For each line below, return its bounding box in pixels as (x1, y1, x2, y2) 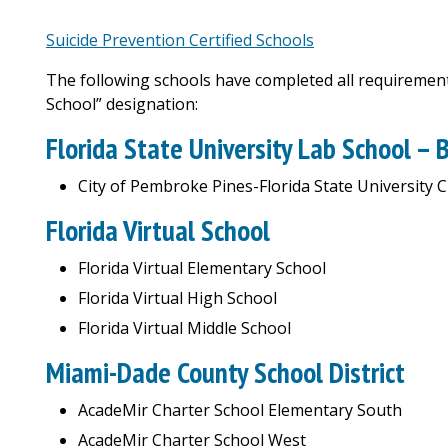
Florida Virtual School (46, 212, 270, 249)
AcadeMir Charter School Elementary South (78, 399, 402, 421)
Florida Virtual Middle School (78, 317, 291, 339)
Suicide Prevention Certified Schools (46, 29, 314, 51)
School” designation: (46, 93, 198, 115)
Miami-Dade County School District (46, 354, 405, 391)
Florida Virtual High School (78, 287, 277, 309)
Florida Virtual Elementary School (78, 257, 326, 279)
